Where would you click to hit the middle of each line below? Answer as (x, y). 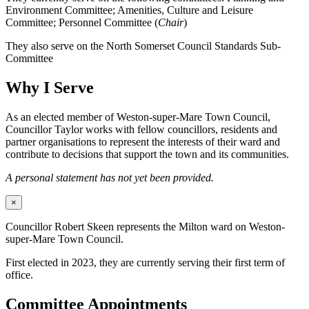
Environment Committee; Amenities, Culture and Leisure (129, 10)
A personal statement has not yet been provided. (110, 177)
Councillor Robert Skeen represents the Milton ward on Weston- (145, 226)
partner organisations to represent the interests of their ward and (143, 141)
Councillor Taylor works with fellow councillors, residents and (141, 129)
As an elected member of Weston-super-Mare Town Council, (138, 117)
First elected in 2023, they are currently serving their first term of (145, 262)
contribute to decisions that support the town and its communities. (147, 154)
